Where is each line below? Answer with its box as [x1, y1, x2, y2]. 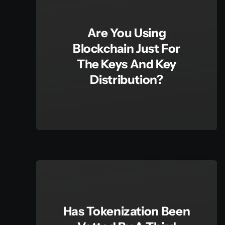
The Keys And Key [76, 56, 177, 71]
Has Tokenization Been [63, 203, 190, 218]
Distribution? [90, 72, 163, 87]
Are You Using [87, 25, 166, 40]
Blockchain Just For [72, 41, 181, 56]
